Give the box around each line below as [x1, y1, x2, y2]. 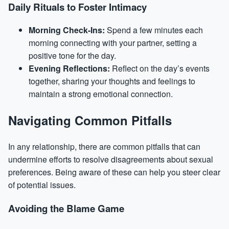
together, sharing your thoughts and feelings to [29, 75, 195, 87]
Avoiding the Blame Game [8, 201, 124, 215]
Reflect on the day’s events [110, 62, 210, 75]
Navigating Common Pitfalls [8, 111, 172, 129]
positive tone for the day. [29, 50, 116, 62]
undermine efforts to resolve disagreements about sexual [8, 153, 213, 166]
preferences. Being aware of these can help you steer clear [8, 166, 220, 178]
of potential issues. [8, 179, 76, 191]
